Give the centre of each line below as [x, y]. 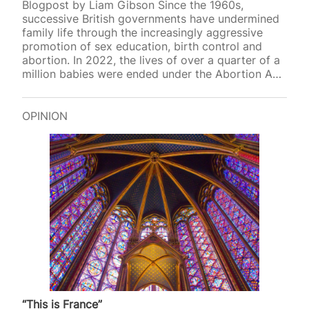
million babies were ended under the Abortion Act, [154, 74]
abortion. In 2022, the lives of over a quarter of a [151, 60]
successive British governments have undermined [151, 19]
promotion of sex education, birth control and [142, 47]
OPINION [45, 116]
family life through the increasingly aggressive [142, 33]
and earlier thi [58, 88]
